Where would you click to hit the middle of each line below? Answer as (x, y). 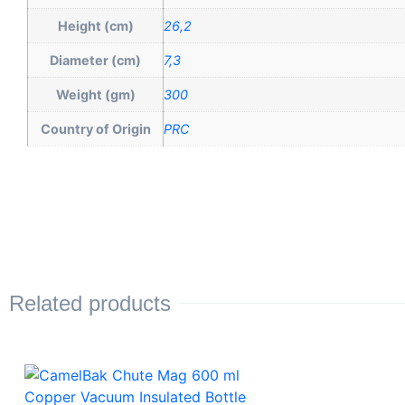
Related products (90, 303)
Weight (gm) (95, 94)
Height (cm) (95, 25)
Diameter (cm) (95, 60)
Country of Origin (95, 128)
